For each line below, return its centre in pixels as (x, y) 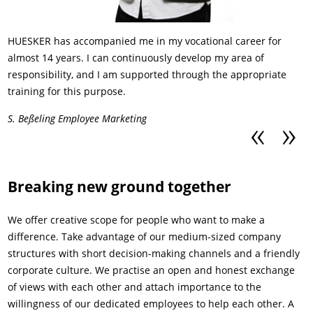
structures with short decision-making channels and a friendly (154, 253)
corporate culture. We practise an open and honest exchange (152, 270)
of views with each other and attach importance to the (135, 286)
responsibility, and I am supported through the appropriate (147, 74)
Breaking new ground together (120, 187)
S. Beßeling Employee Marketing (78, 118)
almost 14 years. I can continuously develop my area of (136, 57)
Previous (277, 144)
